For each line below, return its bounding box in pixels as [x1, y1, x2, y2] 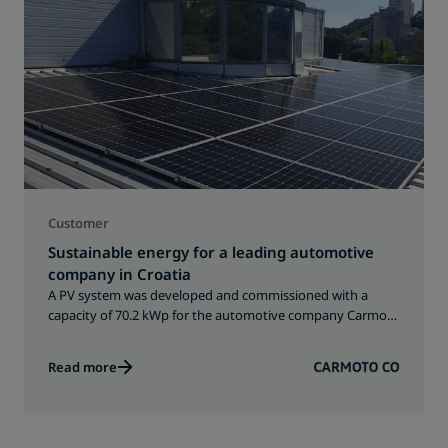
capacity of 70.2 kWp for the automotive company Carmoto [48, 306, 400, 324]
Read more [48, 358, 117, 376]
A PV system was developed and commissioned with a [48, 286, 368, 304]
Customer [48, 214, 109, 232]
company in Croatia [48, 264, 191, 284]
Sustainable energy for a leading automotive [48, 242, 374, 262]
